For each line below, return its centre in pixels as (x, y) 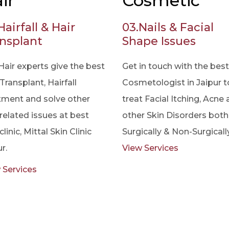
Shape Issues (159, 41)
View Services (150, 148)
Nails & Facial (176, 27)
